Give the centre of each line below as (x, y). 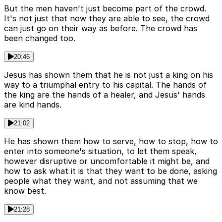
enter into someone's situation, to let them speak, (100, 151)
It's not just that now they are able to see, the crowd (107, 19)
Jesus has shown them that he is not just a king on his (109, 75)
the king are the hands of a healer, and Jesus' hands (105, 95)
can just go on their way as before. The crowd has (101, 28)
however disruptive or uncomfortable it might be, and (107, 161)
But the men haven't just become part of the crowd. (105, 9)
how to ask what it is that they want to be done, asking (111, 171)
